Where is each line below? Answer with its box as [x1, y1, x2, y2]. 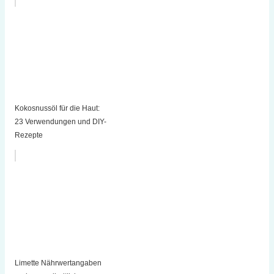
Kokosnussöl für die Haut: [14, 104, 100, 113]
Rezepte [14, 131, 43, 140]
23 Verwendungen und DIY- [14, 117, 106, 127]
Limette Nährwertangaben [14, 259, 102, 268]
